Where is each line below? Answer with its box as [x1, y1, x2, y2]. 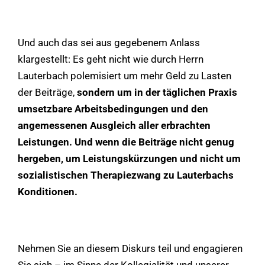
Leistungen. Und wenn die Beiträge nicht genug [18, 135, 234, 148]
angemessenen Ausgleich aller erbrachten [18, 119, 211, 131]
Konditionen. [18, 185, 77, 198]
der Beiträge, [18, 86, 77, 98]
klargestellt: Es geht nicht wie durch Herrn [18, 53, 203, 65]
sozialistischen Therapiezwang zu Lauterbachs [18, 169, 234, 181]
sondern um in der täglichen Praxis [77, 86, 237, 98]
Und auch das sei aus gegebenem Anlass [18, 36, 200, 49]
